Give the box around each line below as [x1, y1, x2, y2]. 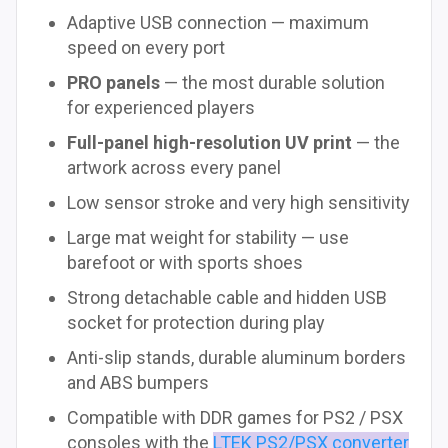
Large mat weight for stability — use [67, 227, 349, 249]
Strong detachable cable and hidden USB [67, 287, 387, 309]
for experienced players [67, 97, 255, 119]
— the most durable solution [160, 72, 385, 94]
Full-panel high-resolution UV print [67, 132, 352, 154]
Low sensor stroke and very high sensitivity [67, 192, 410, 214]
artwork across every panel [67, 157, 281, 179]
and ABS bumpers [67, 372, 209, 394]
